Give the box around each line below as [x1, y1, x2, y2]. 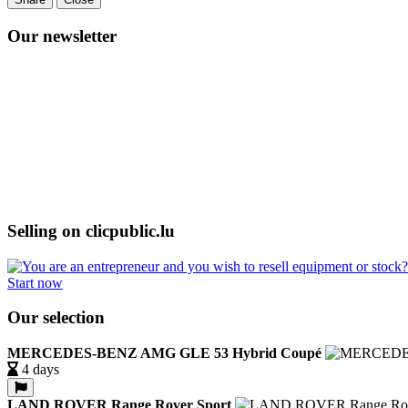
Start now [7, 274, 63, 291]
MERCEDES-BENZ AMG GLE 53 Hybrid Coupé [7, 345, 321, 362]
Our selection [7, 308, 105, 328]
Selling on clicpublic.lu [7, 221, 175, 240]
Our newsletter [7, 25, 117, 46]
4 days [22, 362, 59, 378]
